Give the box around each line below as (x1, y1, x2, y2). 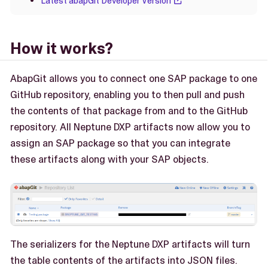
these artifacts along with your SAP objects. (10, 153, 209, 166)
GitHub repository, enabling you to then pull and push (10, 88, 245, 102)
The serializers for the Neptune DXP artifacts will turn (10, 237, 250, 251)
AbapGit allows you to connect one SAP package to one (10, 72, 257, 86)
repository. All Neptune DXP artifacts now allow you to (10, 120, 250, 134)
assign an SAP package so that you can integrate (10, 136, 230, 150)
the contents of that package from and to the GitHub (10, 104, 248, 118)
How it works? (10, 39, 113, 59)
